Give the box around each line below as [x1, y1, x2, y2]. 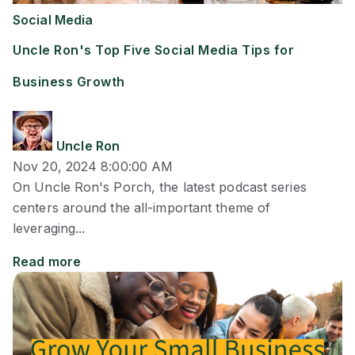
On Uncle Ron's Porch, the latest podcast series [13, 179, 307, 196]
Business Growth [13, 74, 125, 90]
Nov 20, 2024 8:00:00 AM [13, 158, 174, 175]
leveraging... [13, 220, 86, 237]
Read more [13, 254, 81, 270]
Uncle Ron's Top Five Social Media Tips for [13, 42, 294, 59]
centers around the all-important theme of [13, 200, 271, 216]
